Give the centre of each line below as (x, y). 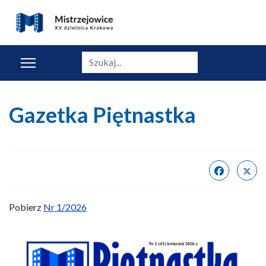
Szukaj (94, 57)
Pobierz (26, 207)
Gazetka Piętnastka (102, 115)
